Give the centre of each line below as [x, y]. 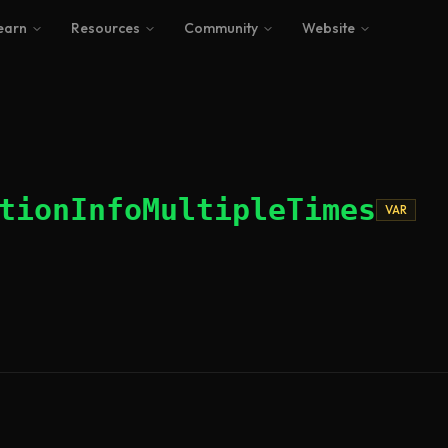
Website [328, 28]
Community [220, 28]
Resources [105, 28]
